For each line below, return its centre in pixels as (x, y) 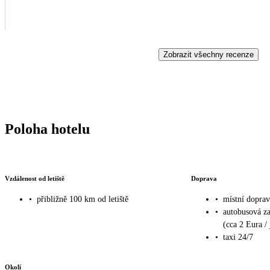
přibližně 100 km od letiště (83, 199)
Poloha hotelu (47, 129)
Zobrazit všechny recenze (209, 54)
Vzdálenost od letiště (35, 178)
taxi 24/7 (238, 237)
